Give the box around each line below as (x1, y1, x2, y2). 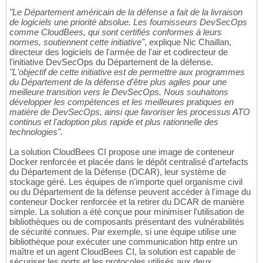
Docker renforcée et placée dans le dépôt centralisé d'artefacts (9, 157, 248, 167)
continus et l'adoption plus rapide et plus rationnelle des (9, 117, 218, 127)
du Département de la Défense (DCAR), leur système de (9, 167, 226, 177)
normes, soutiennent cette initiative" (9, 37, 144, 48)
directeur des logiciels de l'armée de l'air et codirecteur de (9, 47, 228, 58)
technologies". (9, 127, 63, 137)
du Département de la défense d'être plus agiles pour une (9, 77, 227, 87)
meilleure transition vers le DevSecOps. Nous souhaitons (9, 87, 228, 97)
